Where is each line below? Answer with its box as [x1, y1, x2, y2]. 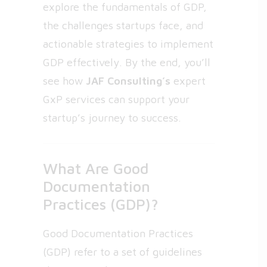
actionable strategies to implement [43, 38, 213, 50]
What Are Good [43, 160, 149, 177]
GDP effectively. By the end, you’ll [43, 56, 210, 69]
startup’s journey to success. [43, 111, 181, 124]
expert [170, 74, 206, 87]
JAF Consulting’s [86, 74, 170, 87]
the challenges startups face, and [43, 19, 203, 32]
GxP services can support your [43, 93, 190, 105]
